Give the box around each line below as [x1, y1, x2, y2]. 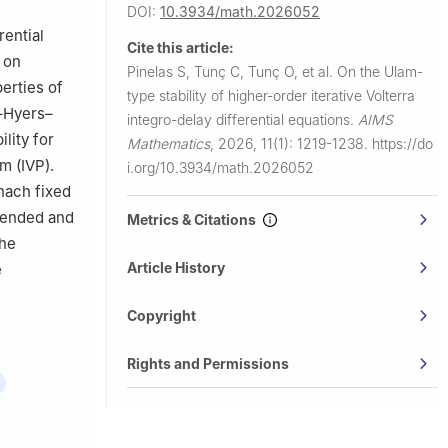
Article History [127, 258, 225, 276]
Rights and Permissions [127, 354, 289, 372]
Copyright [127, 306, 196, 324]
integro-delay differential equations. [127, 110, 358, 128]
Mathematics [127, 134, 210, 152]
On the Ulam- [337, 62, 423, 80]
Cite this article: [127, 38, 234, 56]
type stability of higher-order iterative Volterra [127, 86, 415, 104]
